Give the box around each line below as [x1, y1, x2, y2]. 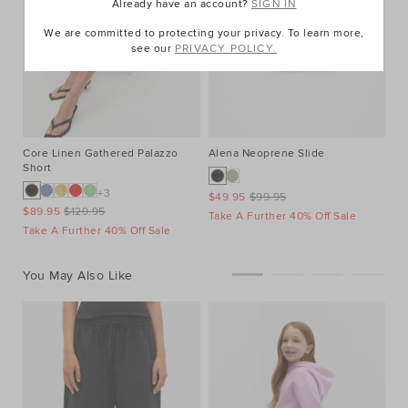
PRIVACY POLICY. [174, 42, 277, 56]
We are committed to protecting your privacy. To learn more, [44, 26, 364, 41]
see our [130, 42, 175, 56]
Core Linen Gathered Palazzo [23, 146, 178, 160]
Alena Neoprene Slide [208, 146, 325, 160]
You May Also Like [23, 267, 133, 283]
